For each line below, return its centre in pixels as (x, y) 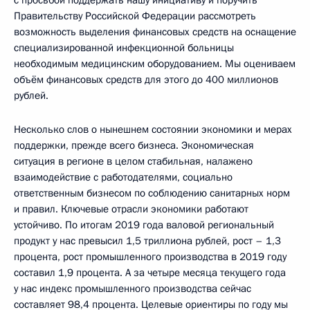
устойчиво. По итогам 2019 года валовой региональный (144, 225)
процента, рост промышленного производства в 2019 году (150, 257)
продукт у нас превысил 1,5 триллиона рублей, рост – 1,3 (147, 241)
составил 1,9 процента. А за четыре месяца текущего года (150, 273)
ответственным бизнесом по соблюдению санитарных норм (152, 193)
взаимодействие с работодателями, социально (123, 177)
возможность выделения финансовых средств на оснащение (155, 32)
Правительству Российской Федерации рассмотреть (135, 16)
